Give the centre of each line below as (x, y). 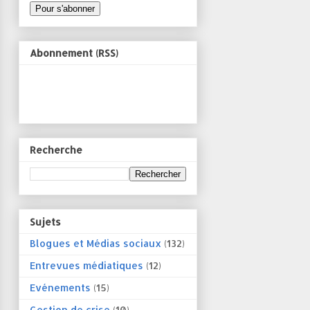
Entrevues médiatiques (86, 265)
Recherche (56, 150)
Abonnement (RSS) (74, 53)
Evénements (60, 287)
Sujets (45, 221)
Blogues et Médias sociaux (95, 243)
